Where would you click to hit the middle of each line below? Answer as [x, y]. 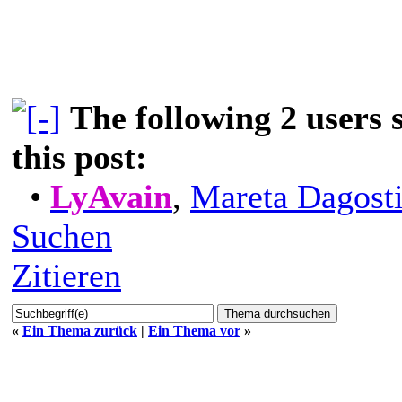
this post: [79, 157]
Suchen [62, 236]
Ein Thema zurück [80, 330]
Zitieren [66, 275]
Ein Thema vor [194, 330]
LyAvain [111, 196]
